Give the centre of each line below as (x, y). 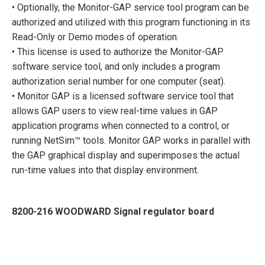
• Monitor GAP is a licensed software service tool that (123, 96)
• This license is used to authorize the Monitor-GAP (118, 51)
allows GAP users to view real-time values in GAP (115, 111)
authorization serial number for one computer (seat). (119, 81)
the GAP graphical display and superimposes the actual (126, 155)
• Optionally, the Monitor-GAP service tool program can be (130, 7)
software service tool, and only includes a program (116, 66)
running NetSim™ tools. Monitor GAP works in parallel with (131, 140)
